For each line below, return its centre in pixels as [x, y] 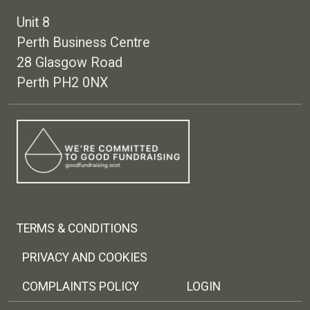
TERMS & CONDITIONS [77, 229]
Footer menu [55, 191]
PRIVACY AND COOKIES [85, 258]
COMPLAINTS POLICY [81, 287]
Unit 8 [33, 23]
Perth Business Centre [83, 43]
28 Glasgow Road [70, 63]
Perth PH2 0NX [62, 83]
